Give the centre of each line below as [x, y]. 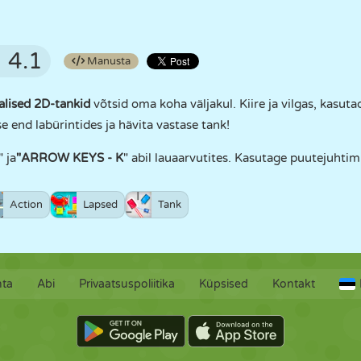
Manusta [108, 61]
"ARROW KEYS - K [70, 158]
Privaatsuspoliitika [127, 284]
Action [26, 205]
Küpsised [223, 284]
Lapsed [100, 205]
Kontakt [293, 284]
